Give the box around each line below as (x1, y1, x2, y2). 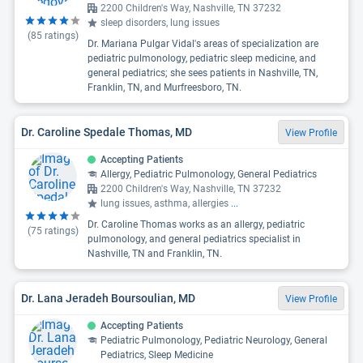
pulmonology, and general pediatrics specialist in (88, 233, 301, 245)
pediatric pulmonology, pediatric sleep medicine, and (88, 53, 316, 64)
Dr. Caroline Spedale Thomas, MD (21, 125, 192, 139)
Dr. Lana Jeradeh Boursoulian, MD (21, 291, 195, 305)
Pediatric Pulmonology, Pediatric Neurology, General (100, 335, 327, 346)
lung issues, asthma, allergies (100, 198, 231, 209)
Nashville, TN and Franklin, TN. (88, 248, 222, 259)
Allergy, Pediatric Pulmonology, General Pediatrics (100, 169, 317, 180)
